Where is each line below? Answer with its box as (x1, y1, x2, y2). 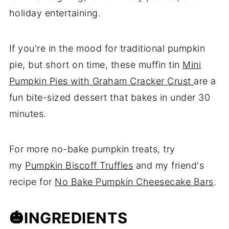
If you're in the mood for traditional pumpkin (9, 42, 205, 54)
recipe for (9, 176, 55, 187)
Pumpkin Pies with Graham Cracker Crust (9, 75, 194, 86)
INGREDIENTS (24, 209, 128, 227)
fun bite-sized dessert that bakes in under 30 (9, 91, 211, 103)
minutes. (9, 108, 50, 119)
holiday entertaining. (9, 7, 104, 18)
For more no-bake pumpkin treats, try (9, 143, 175, 154)
